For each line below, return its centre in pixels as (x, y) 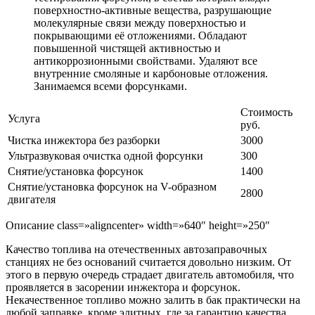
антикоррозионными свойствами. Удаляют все (146, 61)
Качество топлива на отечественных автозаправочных (136, 250)
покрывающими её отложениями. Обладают (140, 36)
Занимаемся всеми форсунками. (110, 86)
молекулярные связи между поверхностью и (140, 23)
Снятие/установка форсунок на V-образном (112, 187)
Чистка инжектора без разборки (84, 141)
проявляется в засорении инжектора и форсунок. (123, 288)
